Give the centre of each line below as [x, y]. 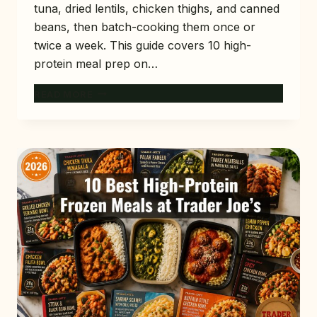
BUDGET [114, 195]
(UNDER [112, 209]
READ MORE [64, 94]
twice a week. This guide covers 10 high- [143, 45]
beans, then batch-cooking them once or [145, 27]
